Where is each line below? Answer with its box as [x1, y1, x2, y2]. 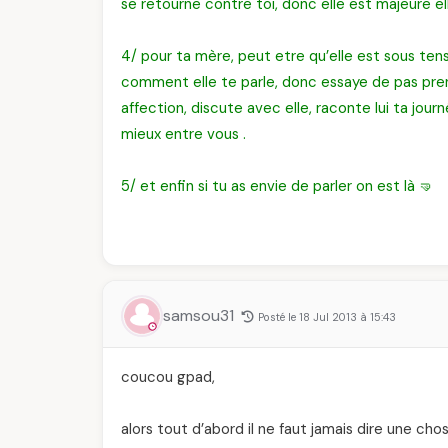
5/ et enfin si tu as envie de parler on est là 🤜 [121, 176, 434, 196]
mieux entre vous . [121, 124, 246, 144]
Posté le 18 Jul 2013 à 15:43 [258, 310, 396, 324]
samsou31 [163, 305, 238, 326]
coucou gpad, [121, 367, 215, 387]
